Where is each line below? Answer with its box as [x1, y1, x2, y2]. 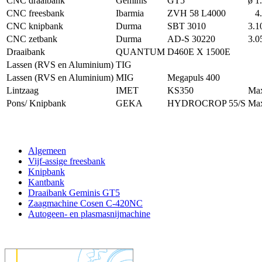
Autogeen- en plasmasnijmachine [28, 209, 150, 219]
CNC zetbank [6, 34, 57, 44]
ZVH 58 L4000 [167, 8, 226, 19]
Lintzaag [6, 85, 41, 96]
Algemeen [28, 146, 66, 156]
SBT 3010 [167, 21, 206, 32]
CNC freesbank [6, 8, 64, 19]
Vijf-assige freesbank [28, 156, 105, 167]
